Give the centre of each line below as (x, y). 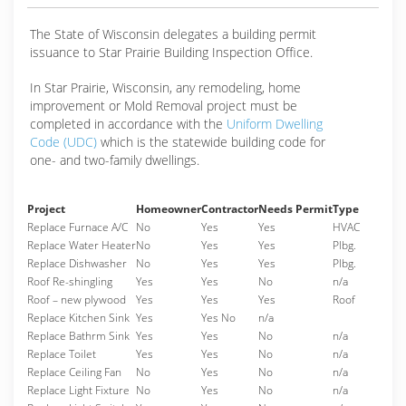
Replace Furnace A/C (77, 227)
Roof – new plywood (77, 300)
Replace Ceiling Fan (74, 372)
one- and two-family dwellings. (115, 160)
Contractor (230, 209)
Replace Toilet (62, 354)
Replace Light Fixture (78, 390)
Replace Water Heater (82, 245)
